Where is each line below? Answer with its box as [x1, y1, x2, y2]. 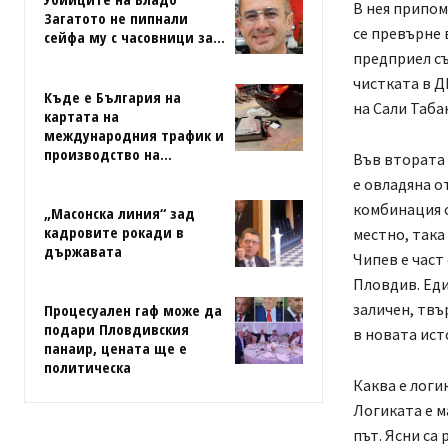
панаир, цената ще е [44, 337, 187, 358]
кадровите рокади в [44, 221, 184, 242]
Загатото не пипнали [44, 8, 188, 29]
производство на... [44, 143, 172, 164]
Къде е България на [44, 86, 181, 107]
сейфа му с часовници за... [44, 27, 225, 48]
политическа [44, 356, 131, 377]
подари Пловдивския [44, 318, 189, 339]
